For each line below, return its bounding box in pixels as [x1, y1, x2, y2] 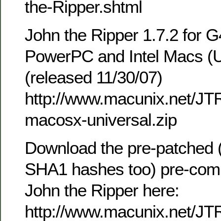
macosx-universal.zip [25, 110, 177, 129]
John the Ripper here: [25, 181, 179, 200]
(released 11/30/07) [25, 67, 162, 87]
